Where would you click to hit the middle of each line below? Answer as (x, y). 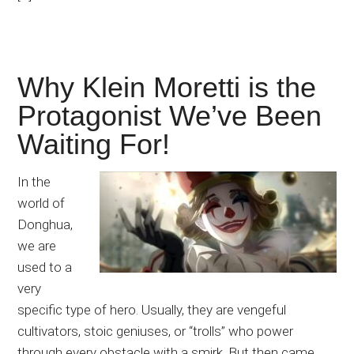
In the (34, 182)
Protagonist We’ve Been (170, 116)
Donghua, (45, 225)
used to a (45, 267)
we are (37, 246)
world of (41, 203)
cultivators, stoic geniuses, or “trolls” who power (156, 331)
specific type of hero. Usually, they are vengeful (152, 310)
